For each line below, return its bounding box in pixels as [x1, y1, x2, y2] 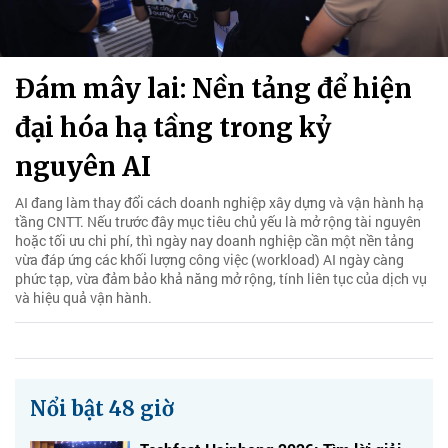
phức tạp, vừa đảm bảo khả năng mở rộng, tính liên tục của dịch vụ [15, 268, 427, 288]
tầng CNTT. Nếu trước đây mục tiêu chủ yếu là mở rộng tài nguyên [15, 211, 421, 231]
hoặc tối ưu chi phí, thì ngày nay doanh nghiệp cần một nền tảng [15, 230, 414, 250]
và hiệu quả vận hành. [15, 287, 152, 307]
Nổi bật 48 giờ [30, 395, 174, 421]
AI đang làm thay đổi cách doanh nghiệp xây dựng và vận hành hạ [15, 192, 424, 212]
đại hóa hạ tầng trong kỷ [15, 110, 331, 144]
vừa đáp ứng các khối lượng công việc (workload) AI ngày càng [15, 249, 404, 269]
